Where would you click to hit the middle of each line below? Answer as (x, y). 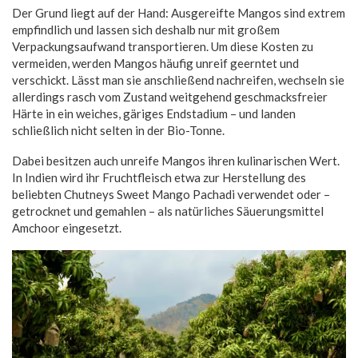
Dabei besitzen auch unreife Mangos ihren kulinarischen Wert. (176, 160)
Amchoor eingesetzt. (67, 227)
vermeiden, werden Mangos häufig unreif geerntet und (155, 63)
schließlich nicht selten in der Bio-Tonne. (118, 130)
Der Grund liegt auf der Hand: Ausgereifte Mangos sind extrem (179, 12)
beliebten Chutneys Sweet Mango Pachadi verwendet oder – (171, 194)
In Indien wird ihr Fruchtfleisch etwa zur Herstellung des (159, 177)
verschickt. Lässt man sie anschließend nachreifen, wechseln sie (178, 80)
